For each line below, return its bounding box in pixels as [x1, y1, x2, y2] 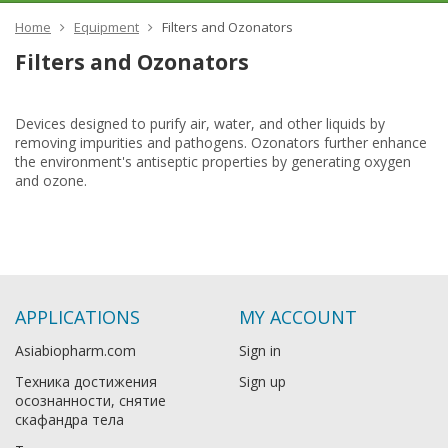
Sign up [239, 372, 286, 391]
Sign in [239, 341, 281, 360]
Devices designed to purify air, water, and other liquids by [15, 114, 385, 133]
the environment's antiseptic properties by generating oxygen [15, 152, 411, 171]
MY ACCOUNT [239, 305, 357, 329]
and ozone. [15, 171, 87, 190]
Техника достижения [15, 372, 157, 391]
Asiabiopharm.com [15, 341, 136, 360]
